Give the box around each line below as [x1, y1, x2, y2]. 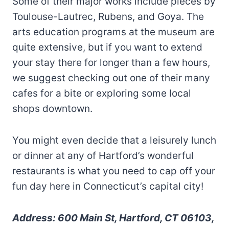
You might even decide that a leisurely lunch [12, 134, 216, 147]
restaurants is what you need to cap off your [12, 165, 215, 177]
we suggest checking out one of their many [12, 72, 210, 84]
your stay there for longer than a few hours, [12, 57, 210, 69]
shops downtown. [12, 103, 93, 115]
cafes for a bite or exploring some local [12, 87, 191, 100]
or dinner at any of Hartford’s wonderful [12, 150, 194, 162]
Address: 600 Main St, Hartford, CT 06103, [12, 212, 214, 224]
